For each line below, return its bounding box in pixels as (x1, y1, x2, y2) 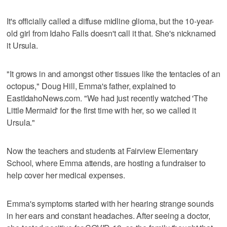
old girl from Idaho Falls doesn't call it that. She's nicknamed (7, 27, 216, 39)
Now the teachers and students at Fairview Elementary (7, 144, 199, 157)
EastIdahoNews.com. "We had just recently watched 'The (7, 92, 208, 104)
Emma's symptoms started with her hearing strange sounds (7, 197, 214, 209)
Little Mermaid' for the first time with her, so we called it (7, 104, 196, 116)
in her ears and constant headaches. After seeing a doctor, (7, 209, 211, 221)
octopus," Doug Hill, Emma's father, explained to (7, 80, 176, 92)
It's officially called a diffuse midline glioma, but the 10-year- (7, 15, 214, 27)
